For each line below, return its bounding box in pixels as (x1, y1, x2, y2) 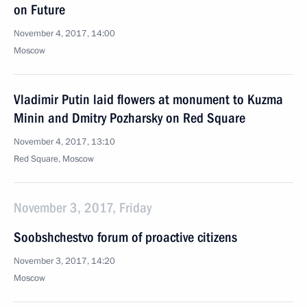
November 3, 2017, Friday (14, 199, 151, 216)
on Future (14, 1, 65, 18)
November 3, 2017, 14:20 (14, 255, 115, 267)
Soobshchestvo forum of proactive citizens (14, 229, 237, 245)
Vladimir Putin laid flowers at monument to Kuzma (14, 91, 283, 108)
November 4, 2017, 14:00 (14, 27, 115, 40)
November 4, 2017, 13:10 (14, 136, 115, 148)
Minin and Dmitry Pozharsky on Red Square (14, 110, 245, 126)
